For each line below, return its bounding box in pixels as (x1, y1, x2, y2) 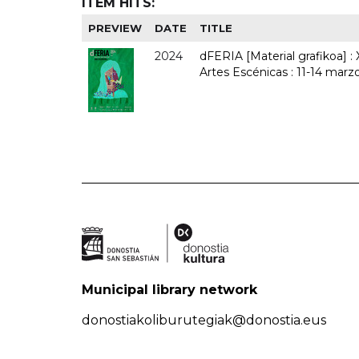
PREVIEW (88, 21, 143, 34)
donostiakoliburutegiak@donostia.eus (82, 312, 326, 328)
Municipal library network (82, 281, 257, 297)
